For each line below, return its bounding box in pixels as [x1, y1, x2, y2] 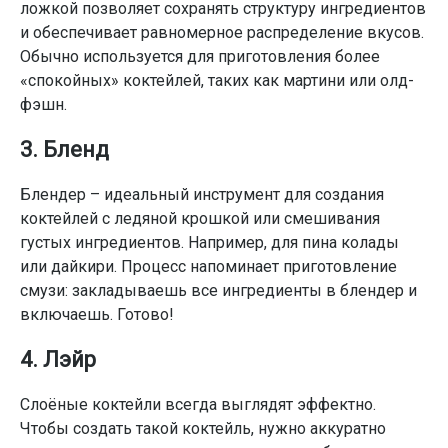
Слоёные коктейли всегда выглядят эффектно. [20, 395, 376, 414]
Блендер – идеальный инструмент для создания [20, 185, 384, 204]
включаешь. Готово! [20, 305, 174, 324]
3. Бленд [20, 137, 109, 162]
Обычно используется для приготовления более [20, 47, 380, 66]
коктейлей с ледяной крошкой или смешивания [20, 209, 380, 228]
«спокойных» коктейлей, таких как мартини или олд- [20, 71, 414, 90]
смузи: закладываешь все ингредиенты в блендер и [20, 281, 417, 300]
